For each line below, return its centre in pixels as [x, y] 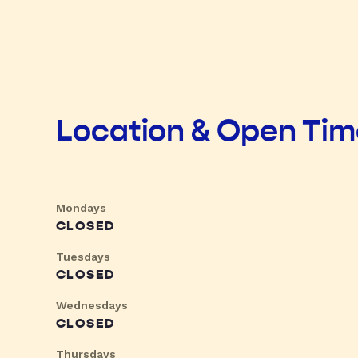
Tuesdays [83, 257]
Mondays [81, 208]
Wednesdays [92, 306]
